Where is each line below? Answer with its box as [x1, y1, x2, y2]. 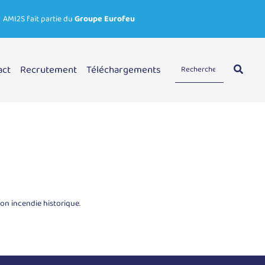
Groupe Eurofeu [75, 12, 135, 25]
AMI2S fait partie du [3, 12, 75, 25]
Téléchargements [86, 62, 161, 78]
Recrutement [20, 62, 77, 78]
